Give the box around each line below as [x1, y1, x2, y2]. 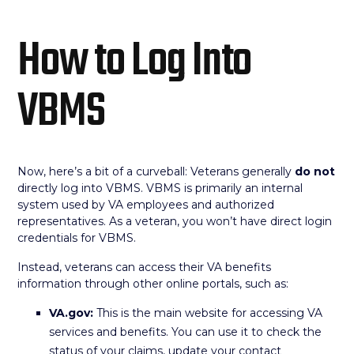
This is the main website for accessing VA [93, 306, 323, 320]
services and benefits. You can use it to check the [49, 325, 322, 339]
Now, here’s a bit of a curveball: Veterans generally [17, 164, 296, 179]
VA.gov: [49, 306, 94, 320]
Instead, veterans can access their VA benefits [17, 260, 272, 274]
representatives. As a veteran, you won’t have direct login [17, 214, 333, 228]
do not [295, 164, 336, 179]
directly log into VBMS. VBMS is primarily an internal [17, 181, 303, 195]
